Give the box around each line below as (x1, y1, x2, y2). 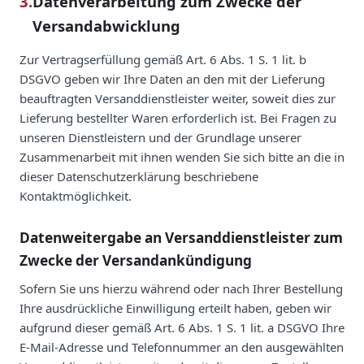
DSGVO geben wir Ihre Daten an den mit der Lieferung (19, 70, 325, 87)
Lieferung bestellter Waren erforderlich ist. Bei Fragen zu (19, 109, 336, 126)
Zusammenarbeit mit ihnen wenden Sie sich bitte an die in (19, 148, 344, 165)
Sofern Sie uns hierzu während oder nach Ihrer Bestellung (19, 279, 343, 297)
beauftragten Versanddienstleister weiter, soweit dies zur (19, 89, 336, 106)
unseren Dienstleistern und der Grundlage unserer (19, 128, 301, 145)
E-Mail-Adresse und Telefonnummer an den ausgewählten (19, 338, 344, 355)
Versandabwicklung (32, 15, 180, 36)
